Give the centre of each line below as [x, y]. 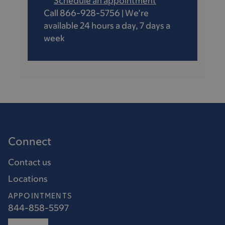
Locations [28, 179]
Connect [30, 141]
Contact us [30, 162]
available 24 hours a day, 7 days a [107, 25]
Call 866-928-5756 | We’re [96, 13]
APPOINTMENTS [40, 195]
